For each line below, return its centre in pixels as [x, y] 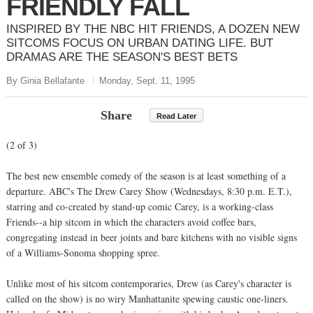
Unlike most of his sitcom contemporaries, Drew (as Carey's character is [149, 283]
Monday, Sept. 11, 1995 [147, 80]
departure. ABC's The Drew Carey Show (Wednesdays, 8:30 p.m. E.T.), [149, 191]
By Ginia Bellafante [45, 80]
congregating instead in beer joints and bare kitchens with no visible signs [152, 237]
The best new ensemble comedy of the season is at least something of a [146, 175]
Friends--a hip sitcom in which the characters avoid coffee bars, [131, 221]
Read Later [176, 116]
